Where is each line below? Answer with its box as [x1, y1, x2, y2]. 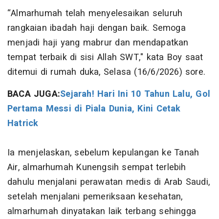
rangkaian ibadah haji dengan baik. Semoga [7, 22, 186, 35]
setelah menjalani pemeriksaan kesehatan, [7, 190, 183, 204]
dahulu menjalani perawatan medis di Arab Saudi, [7, 175, 210, 189]
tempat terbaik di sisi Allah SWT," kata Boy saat [7, 51, 203, 65]
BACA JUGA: [7, 88, 61, 101]
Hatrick [7, 117, 39, 131]
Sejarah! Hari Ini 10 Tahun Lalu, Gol [60, 88, 210, 101]
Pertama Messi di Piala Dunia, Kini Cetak [7, 102, 181, 116]
